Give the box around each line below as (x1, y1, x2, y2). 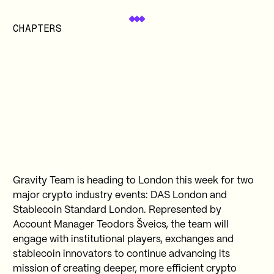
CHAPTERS (12, 22, 62, 35)
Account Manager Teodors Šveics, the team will (12, 220, 229, 230)
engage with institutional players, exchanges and (12, 235, 234, 245)
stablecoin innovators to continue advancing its (12, 250, 230, 259)
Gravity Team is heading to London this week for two (12, 176, 254, 186)
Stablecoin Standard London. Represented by (12, 206, 221, 215)
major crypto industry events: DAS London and (12, 191, 227, 201)
